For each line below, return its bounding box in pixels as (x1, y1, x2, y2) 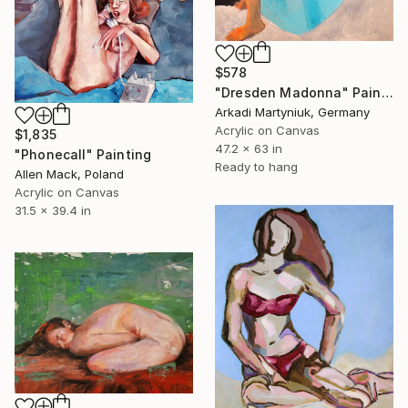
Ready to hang (215, 158, 298, 174)
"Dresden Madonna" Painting (381, 84, 393, 100)
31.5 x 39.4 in (15, 202, 91, 218)
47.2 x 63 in (215, 140, 282, 156)
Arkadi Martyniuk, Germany (215, 104, 370, 119)
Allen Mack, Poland (15, 166, 124, 181)
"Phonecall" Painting (15, 146, 152, 162)
